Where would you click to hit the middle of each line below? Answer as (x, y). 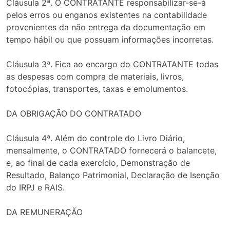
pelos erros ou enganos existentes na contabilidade (107, 15)
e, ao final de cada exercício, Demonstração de (98, 163)
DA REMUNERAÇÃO (44, 212)
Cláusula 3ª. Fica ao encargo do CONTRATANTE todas (112, 64)
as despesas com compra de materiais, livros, (95, 77)
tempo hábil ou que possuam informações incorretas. (110, 40)
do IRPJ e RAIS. (35, 188)
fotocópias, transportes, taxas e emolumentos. (97, 89)
